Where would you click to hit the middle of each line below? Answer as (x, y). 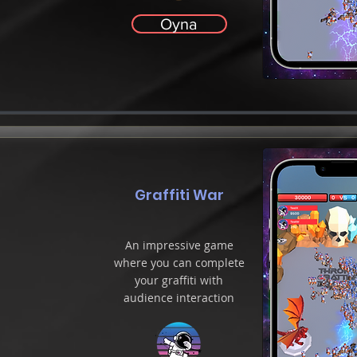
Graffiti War (179, 195)
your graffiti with (179, 280)
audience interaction (179, 298)
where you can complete (179, 263)
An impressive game (179, 245)
